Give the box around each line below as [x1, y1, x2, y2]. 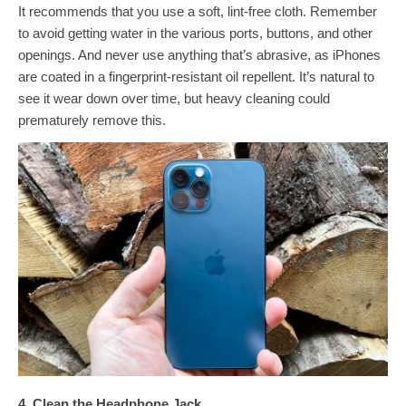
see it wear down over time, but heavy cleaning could [18, 91, 330, 106]
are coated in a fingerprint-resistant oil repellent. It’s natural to [18, 69, 374, 84]
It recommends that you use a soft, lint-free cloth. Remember [18, 4, 377, 19]
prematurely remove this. [18, 112, 166, 128]
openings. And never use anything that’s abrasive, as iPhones [18, 47, 381, 63]
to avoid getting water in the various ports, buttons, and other [18, 25, 372, 41]
